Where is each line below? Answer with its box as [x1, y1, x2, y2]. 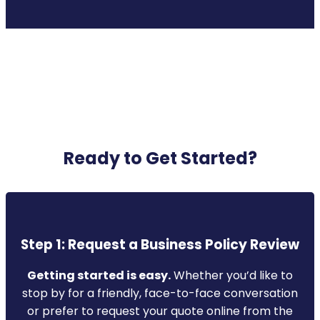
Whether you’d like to [171, 266, 293, 284]
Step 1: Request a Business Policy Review [21, 234, 299, 254]
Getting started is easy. [27, 266, 171, 284]
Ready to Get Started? [63, 146, 257, 171]
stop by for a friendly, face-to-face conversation [22, 284, 298, 301]
